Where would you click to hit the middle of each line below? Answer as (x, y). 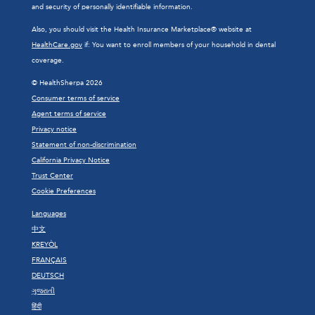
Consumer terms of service (76, 98)
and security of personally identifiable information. (112, 7)
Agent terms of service (69, 114)
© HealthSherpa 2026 (67, 83)
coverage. (48, 60)
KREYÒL (45, 245)
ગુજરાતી (43, 291)
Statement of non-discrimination (84, 145)
